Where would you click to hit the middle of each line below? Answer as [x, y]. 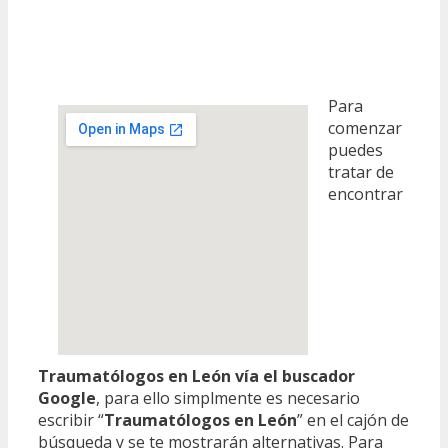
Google [67, 398]
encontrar [365, 194]
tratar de [361, 172]
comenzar [365, 128]
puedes [355, 150]
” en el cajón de [353, 420]
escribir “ [71, 420]
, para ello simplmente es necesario [228, 398]
